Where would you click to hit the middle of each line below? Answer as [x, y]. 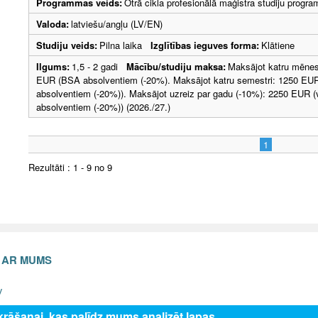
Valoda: [53, 23]
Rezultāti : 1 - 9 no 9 [70, 167]
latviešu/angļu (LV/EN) [117, 23]
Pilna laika [125, 45]
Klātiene [278, 45]
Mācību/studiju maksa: [176, 66]
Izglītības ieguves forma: [205, 45]
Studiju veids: [67, 45]
